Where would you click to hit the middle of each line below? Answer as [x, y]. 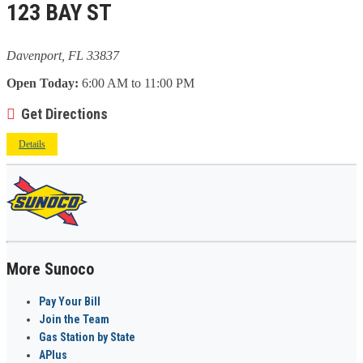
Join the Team [74, 319]
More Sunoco [50, 269]
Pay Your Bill [70, 301]
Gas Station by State [87, 337]
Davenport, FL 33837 [63, 55]
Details [32, 144]
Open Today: [43, 83]
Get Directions [64, 113]
